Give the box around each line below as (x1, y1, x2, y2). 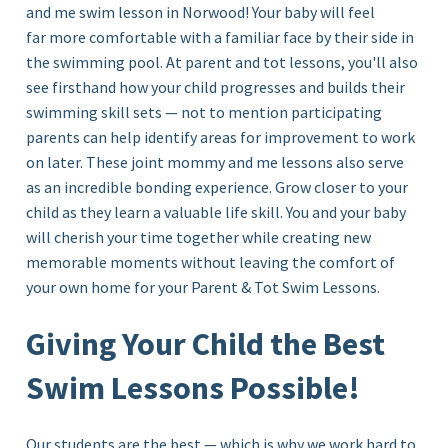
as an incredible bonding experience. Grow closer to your (26, 176, 409, 197)
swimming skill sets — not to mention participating (26, 101, 383, 122)
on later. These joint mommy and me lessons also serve (26, 151, 405, 172)
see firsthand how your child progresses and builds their (26, 76, 406, 97)
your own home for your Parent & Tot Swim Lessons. (26, 276, 381, 297)
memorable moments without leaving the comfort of (26, 251, 396, 272)
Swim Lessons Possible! (26, 367, 361, 408)
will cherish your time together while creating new (26, 226, 372, 247)
